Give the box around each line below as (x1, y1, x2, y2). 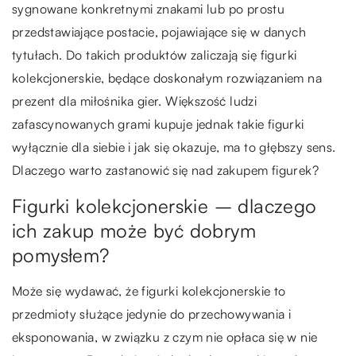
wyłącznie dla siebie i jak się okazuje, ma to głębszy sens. (12, 139, 336, 156)
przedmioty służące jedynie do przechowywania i (12, 306, 292, 323)
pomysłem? (12, 243, 110, 268)
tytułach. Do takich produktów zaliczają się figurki (12, 47, 297, 64)
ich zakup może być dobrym (12, 219, 256, 243)
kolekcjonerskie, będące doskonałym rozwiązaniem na (12, 70, 322, 87)
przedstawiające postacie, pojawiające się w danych (12, 24, 306, 41)
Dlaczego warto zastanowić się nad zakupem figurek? (12, 162, 319, 179)
